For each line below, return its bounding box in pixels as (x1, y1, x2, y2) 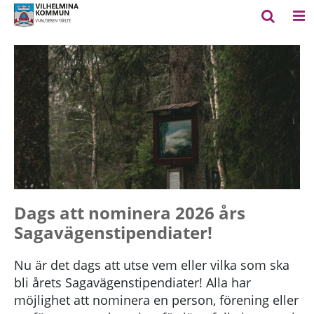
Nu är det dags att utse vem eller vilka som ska (14, 256, 289, 273)
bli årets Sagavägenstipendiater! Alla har (14, 273, 251, 291)
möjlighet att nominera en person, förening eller (14, 291, 299, 308)
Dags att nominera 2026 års (14, 200, 245, 224)
